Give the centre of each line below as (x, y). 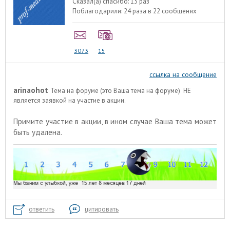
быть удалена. (38, 132)
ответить (42, 209)
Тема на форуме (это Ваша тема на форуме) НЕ (121, 90)
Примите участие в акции (57, 121)
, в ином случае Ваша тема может (159, 121)
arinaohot (31, 90)
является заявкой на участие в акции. (70, 100)
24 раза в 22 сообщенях (160, 11)
